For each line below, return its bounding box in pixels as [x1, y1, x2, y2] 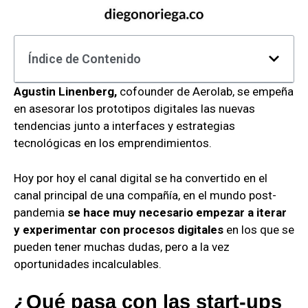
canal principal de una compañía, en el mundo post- [14, 188, 276, 202]
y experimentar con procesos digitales [14, 222, 223, 236]
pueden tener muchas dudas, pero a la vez [14, 239, 230, 254]
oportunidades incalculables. [14, 256, 162, 271]
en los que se [223, 222, 294, 236]
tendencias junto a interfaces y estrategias [14, 119, 235, 133]
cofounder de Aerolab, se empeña [117, 85, 294, 99]
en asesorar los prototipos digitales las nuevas [14, 102, 255, 116]
